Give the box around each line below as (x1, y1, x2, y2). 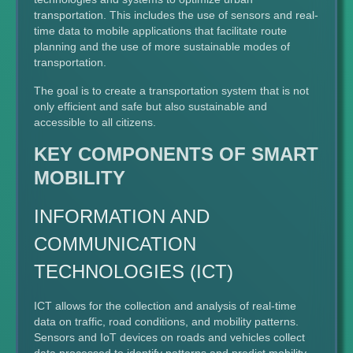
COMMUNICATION (34, 233, 196, 255)
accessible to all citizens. (34, 116, 156, 128)
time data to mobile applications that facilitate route (34, 24, 287, 37)
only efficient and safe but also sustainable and (34, 100, 267, 113)
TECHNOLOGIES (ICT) (34, 261, 233, 282)
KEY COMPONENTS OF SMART (34, 143, 318, 165)
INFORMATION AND (34, 206, 210, 227)
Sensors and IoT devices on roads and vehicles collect (34, 331, 305, 344)
